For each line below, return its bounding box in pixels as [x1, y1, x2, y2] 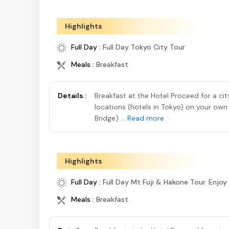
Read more [127, 113, 164, 123]
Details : [58, 91, 86, 101]
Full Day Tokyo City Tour [103, 42, 185, 52]
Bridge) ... [95, 113, 127, 123]
